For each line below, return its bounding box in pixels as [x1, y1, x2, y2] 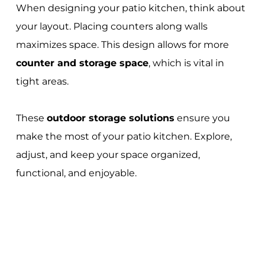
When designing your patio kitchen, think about [15, 2, 245, 14]
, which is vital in [148, 57, 224, 69]
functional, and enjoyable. [15, 167, 137, 179]
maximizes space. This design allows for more [15, 39, 229, 51]
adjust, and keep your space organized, [15, 149, 200, 161]
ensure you [174, 112, 230, 124]
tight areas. [15, 76, 69, 88]
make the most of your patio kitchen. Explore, [15, 131, 232, 143]
